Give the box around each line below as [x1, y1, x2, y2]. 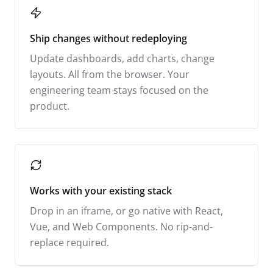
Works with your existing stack [30, 183, 172, 197]
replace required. [30, 235, 109, 249]
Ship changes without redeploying [30, 31, 187, 45]
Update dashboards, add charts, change [30, 51, 214, 65]
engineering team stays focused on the [30, 83, 208, 97]
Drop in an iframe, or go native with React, [30, 204, 223, 218]
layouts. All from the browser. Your [30, 67, 190, 81]
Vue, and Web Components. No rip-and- [30, 219, 213, 233]
